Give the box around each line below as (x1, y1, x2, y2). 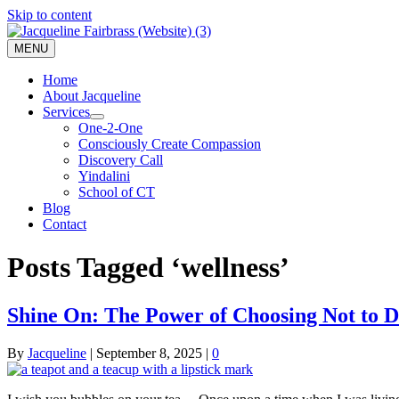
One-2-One (78, 120, 142, 135)
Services (43, 104, 90, 119)
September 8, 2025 (96, 345, 202, 361)
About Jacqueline (43, 88, 141, 103)
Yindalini (78, 168, 130, 183)
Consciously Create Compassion (78, 136, 261, 151)
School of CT (78, 184, 155, 199)
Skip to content (7, 7, 92, 22)
